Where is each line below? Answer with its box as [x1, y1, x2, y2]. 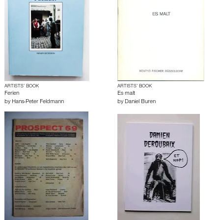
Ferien [4, 91, 19, 97]
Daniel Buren [125, 99, 156, 105]
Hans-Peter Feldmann [12, 99, 64, 105]
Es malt [117, 91, 135, 97]
